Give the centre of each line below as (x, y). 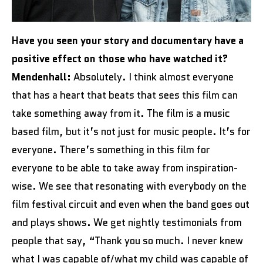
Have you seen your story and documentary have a (128, 40)
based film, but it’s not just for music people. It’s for (131, 131)
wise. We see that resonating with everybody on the (129, 186)
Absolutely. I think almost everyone (154, 77)
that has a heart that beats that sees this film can (125, 95)
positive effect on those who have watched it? (120, 58)
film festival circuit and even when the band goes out (131, 204)
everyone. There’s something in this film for (111, 149)
